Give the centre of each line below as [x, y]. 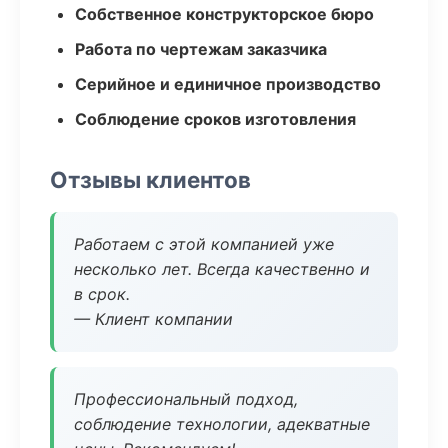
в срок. [102, 294]
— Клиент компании [153, 319]
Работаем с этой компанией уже [204, 244]
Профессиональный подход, [186, 399]
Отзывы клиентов [150, 179]
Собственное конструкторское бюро [224, 14]
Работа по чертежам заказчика [201, 49]
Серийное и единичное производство [228, 84]
